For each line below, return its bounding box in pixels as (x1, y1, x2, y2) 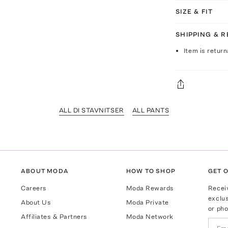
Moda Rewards (126, 184, 174, 192)
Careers (21, 184, 47, 192)
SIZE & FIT (175, 8, 213, 15)
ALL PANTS (132, 106, 169, 114)
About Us (21, 198, 51, 207)
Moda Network (126, 213, 174, 221)
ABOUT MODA (21, 167, 69, 175)
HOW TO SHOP (126, 167, 176, 175)
